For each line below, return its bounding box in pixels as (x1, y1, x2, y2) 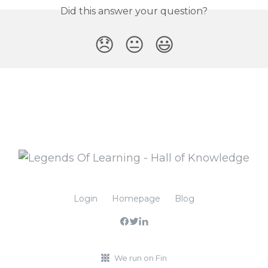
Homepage (112, 193, 160, 204)
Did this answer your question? (60, 5, 208, 17)
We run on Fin (114, 253, 167, 263)
